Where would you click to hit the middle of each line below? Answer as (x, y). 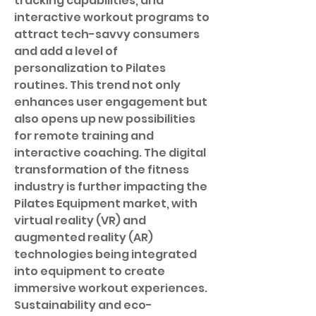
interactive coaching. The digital (110, 153)
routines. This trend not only (97, 85)
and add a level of (66, 51)
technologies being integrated (105, 254)
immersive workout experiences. (111, 288)
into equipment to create (90, 271)
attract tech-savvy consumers (107, 34)
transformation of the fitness (102, 170)
